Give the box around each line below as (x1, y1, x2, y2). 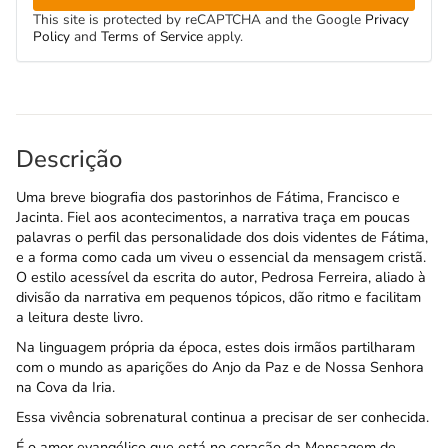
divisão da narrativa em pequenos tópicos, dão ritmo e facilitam (16, 287, 421, 308)
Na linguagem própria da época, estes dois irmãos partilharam (16, 337, 415, 358)
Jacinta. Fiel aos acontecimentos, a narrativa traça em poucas (16, 207, 410, 228)
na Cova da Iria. (16, 377, 115, 398)
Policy (33, 27, 74, 47)
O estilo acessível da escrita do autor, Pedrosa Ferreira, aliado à (16, 267, 426, 288)
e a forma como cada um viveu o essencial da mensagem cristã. (16, 247, 426, 268)
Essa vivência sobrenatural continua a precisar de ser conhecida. (16, 407, 429, 428)
